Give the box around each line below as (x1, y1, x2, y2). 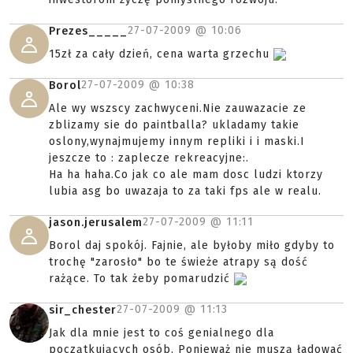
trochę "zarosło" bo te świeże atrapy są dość (49, 255, 308, 269)
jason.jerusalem (49, 216, 143, 229)
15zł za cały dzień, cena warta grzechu (49, 47, 273, 61)
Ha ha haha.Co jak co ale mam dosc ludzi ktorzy (49, 168, 323, 181)
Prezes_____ (49, 24, 128, 38)
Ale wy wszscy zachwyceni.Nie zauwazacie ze (49, 102, 307, 115)
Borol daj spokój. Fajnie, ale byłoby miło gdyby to (49, 239, 335, 252)
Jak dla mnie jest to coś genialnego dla (49, 326, 274, 340)
